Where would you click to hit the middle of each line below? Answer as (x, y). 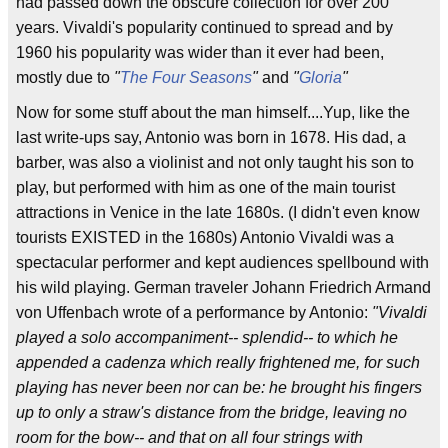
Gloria (320, 77)
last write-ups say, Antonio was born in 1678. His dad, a (211, 137)
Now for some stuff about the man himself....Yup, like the (213, 112)
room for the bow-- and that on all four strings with (189, 437)
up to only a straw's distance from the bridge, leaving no (211, 412)
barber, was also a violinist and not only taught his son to (215, 162)
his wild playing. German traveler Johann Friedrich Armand (223, 287)
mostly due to (65, 77)
